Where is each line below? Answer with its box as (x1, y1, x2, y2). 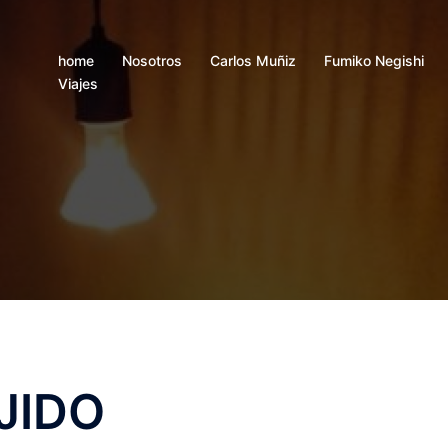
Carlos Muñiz (210, 52, 296, 69)
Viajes (58, 75, 98, 92)
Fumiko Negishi (324, 52, 424, 69)
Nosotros (122, 52, 182, 69)
